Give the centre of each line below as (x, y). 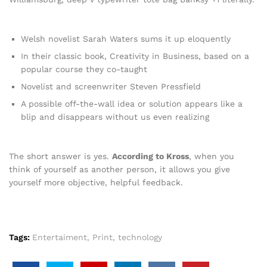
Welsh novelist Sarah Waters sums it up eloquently (126, 38)
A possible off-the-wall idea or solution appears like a (132, 103)
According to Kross (150, 156)
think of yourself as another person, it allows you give (119, 169)
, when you (212, 156)
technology (140, 237)
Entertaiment (60, 237)
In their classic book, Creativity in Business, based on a (135, 56)
